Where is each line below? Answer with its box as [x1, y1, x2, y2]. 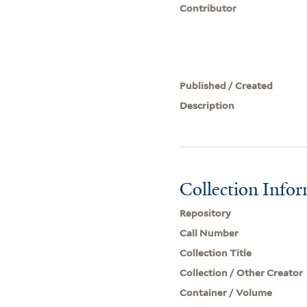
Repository [180, 207, 232, 219]
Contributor [180, 2, 237, 14]
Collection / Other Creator [180, 267, 304, 278]
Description [180, 99, 235, 111]
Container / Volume [180, 286, 273, 298]
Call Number [180, 227, 239, 238]
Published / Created [180, 79, 273, 91]
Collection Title [180, 247, 252, 258]
